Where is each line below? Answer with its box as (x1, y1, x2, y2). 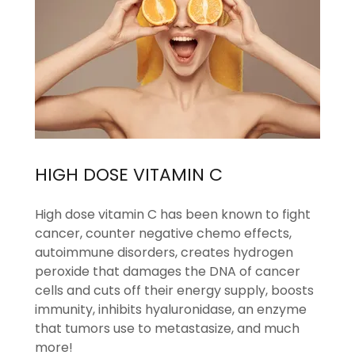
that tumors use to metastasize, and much (35, 319, 300, 338)
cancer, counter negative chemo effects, (35, 223, 292, 242)
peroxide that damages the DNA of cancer (35, 261, 300, 281)
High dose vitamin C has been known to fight (35, 204, 311, 223)
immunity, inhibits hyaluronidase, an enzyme (35, 300, 307, 319)
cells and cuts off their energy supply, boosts (35, 281, 314, 300)
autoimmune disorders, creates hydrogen (35, 242, 293, 261)
